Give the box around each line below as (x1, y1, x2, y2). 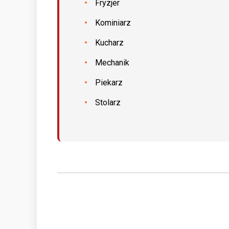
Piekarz (95, 78, 123, 87)
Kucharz (95, 38, 124, 48)
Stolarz (95, 98, 121, 107)
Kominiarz (95, 18, 131, 28)
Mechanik (95, 58, 129, 67)
